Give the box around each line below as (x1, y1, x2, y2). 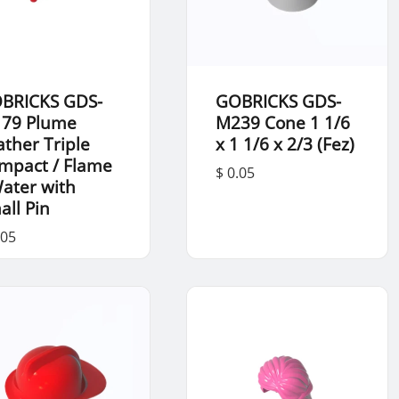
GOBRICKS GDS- (215, 89, 341, 112)
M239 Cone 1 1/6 (215, 110, 350, 134)
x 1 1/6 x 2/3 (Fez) (215, 132, 354, 155)
